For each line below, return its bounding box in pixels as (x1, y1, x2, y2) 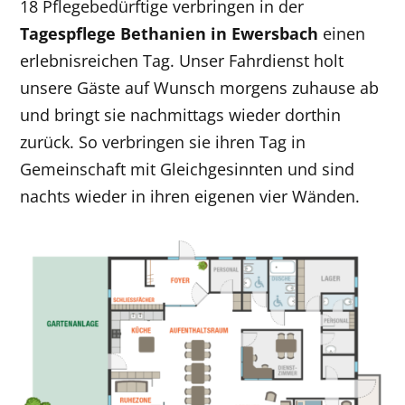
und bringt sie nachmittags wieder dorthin (20, 103, 342, 126)
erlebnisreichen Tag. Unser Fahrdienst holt (20, 49, 344, 71)
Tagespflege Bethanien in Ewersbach (20, 22, 319, 44)
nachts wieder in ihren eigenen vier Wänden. (20, 184, 361, 207)
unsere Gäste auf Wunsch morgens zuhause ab (20, 76, 380, 99)
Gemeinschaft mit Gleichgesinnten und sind (20, 157, 355, 180)
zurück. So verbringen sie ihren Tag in (20, 130, 306, 153)
